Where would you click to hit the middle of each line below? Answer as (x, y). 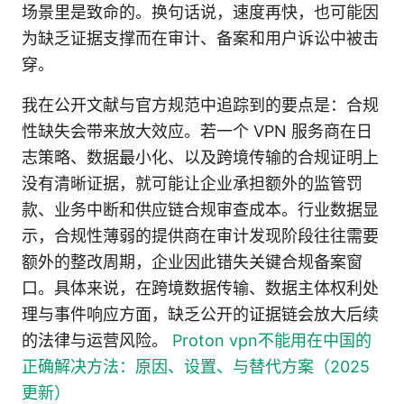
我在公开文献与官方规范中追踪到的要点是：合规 (200, 105)
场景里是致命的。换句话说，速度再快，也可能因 (200, 12)
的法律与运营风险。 (97, 340)
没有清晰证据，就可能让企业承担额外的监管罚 (192, 183)
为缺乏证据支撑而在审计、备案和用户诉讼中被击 (200, 38)
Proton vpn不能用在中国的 (272, 340)
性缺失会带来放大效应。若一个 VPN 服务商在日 (197, 131)
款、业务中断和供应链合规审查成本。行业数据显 (200, 209)
